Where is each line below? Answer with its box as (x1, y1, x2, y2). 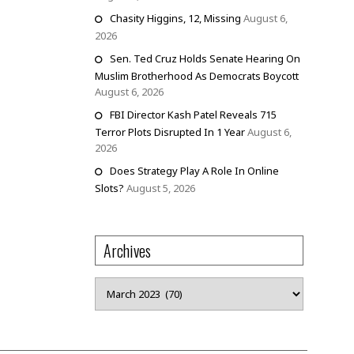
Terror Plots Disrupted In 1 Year (94, 125, 245, 139)
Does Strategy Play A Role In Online (109, 164, 279, 178)
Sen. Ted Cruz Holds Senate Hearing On (109, 51, 300, 66)
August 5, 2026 (126, 181, 195, 195)
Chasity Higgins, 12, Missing (109, 11, 241, 25)
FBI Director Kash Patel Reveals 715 (109, 107, 277, 122)
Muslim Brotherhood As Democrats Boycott (94, 69, 299, 83)
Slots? (94, 181, 124, 195)
